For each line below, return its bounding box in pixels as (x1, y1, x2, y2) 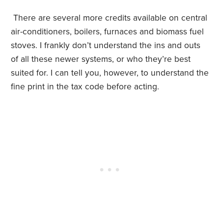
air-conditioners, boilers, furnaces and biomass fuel (11, 27, 204, 37)
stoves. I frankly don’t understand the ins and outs (11, 40, 201, 51)
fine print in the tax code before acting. (11, 82, 160, 92)
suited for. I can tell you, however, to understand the (11, 68, 209, 79)
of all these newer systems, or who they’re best (11, 54, 191, 65)
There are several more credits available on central (11, 13, 208, 24)
